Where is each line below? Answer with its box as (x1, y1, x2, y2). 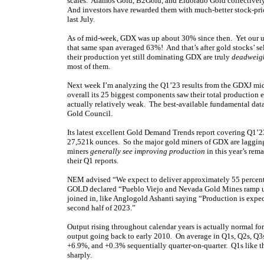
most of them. (67, 62, 110, 71)
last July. (67, 15, 95, 24)
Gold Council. (67, 109, 113, 118)
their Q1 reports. (67, 156, 118, 165)
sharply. (67, 250, 92, 259)
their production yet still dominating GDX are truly (67, 52, 232, 61)
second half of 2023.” (67, 203, 136, 212)
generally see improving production (90, 147, 205, 156)
